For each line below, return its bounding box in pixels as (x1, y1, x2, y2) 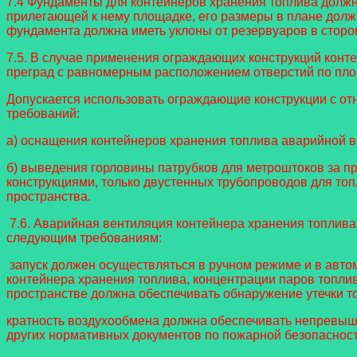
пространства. (6, 190, 91, 204)
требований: (6, 107, 80, 121)
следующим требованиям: (6, 231, 162, 245)
